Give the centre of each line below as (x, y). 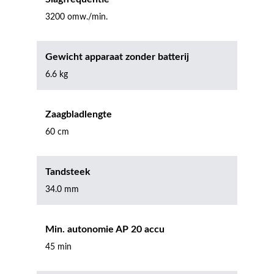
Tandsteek (68, 172)
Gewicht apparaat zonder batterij (117, 57)
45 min (58, 247)
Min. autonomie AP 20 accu (105, 229)
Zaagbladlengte (79, 114)
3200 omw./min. (76, 17)
